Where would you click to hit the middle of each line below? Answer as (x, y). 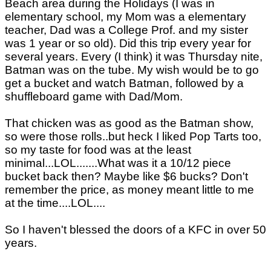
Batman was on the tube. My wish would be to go (132, 70)
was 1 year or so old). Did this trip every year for (128, 43)
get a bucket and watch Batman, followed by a (124, 83)
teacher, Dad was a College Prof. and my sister (126, 30)
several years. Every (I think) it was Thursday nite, (134, 56)
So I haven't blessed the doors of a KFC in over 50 (135, 229)
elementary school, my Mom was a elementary (126, 16)
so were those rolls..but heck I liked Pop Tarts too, (133, 136)
